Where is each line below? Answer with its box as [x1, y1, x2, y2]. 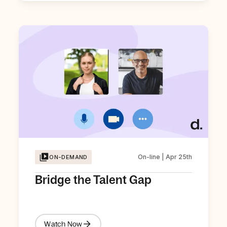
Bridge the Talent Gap [35, 173, 152, 187]
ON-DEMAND [49, 154, 88, 161]
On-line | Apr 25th [137, 153, 192, 161]
